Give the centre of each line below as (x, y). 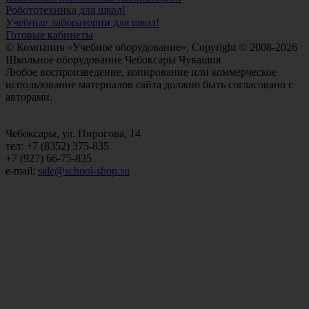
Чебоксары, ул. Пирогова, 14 (73, 133)
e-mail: (22, 170)
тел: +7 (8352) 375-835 (57, 146)
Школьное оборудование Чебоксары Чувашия (113, 59)
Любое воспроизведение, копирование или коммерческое (141, 72)
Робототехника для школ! (66, 10)
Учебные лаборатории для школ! (82, 22)
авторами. (29, 97)
